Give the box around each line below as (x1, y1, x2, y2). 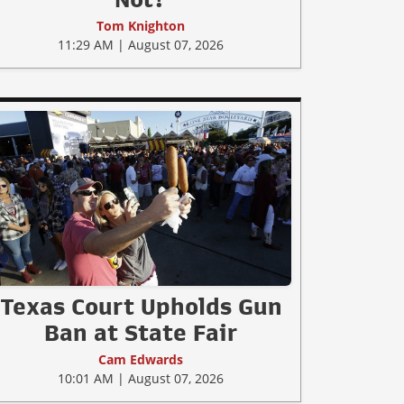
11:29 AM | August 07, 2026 (58, 36, 224, 54)
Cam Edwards (98, 350, 183, 368)
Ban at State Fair (43, 320, 238, 344)
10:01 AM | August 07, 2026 (58, 369, 224, 387)
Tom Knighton (96, 17, 185, 35)
